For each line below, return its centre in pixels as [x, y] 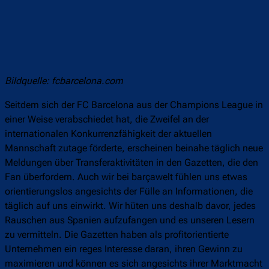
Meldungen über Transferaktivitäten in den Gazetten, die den [131, 163]
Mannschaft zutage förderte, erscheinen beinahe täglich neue [134, 148]
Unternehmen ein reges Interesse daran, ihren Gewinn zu [124, 249]
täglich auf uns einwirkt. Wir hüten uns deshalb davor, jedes [130, 206]
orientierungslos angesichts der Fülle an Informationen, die [129, 192]
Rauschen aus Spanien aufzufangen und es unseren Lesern [130, 220]
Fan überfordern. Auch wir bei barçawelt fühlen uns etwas [126, 177]
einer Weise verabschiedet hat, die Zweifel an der [107, 119]
